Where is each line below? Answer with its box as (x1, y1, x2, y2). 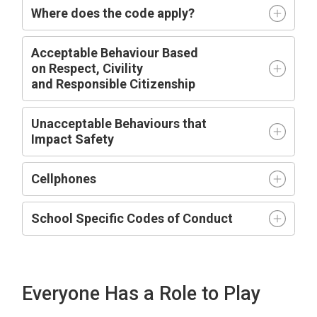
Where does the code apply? (31, 5, 195, 21)
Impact (31, 131, 76, 146)
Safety (75, 131, 115, 146)
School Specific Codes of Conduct (31, 210, 234, 226)
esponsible (64, 76, 130, 91)
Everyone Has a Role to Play (22, 282, 261, 305)
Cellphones (31, 171, 97, 186)
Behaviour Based (100, 45, 199, 60)
